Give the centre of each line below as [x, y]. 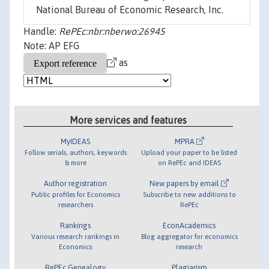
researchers [75, 204]
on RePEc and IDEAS [189, 162]
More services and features [128, 120]
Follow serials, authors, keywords [75, 152]
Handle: [41, 32]
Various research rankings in [76, 236]
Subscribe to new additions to [189, 194]
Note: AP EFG [51, 46]
